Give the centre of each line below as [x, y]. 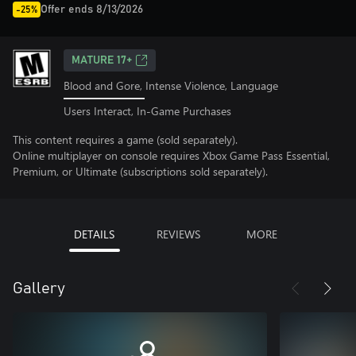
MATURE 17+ [102, 60]
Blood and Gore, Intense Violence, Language [171, 85]
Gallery [39, 288]
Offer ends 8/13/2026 [92, 10]
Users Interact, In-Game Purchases [147, 110]
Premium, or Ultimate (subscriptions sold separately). [140, 171]
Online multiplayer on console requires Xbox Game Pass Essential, [171, 155]
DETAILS [94, 234]
